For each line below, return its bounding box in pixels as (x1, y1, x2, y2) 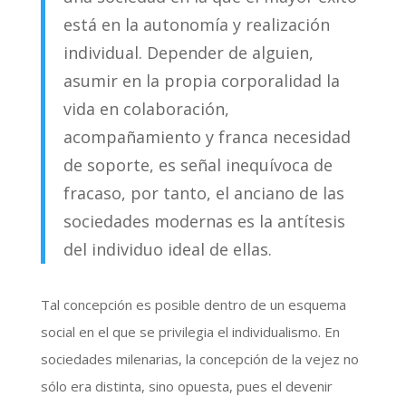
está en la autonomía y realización (63, 13, 330, 35)
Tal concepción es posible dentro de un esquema (40, 295, 346, 314)
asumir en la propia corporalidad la (63, 69, 340, 92)
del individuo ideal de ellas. (63, 237, 272, 260)
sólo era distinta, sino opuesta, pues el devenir (40, 376, 333, 395)
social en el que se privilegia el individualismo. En (40, 322, 340, 341)
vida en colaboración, (63, 97, 229, 120)
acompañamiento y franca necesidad (63, 125, 351, 148)
